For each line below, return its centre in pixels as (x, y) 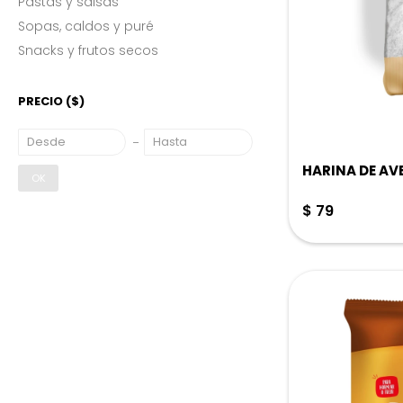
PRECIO (42, 101)
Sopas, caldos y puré (86, 26)
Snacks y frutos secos (88, 50)
